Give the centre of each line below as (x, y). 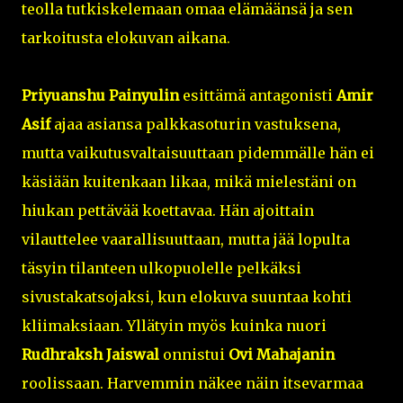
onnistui (194, 354)
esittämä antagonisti (258, 95)
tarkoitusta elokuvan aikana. (126, 37)
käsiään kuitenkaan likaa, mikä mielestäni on (189, 181)
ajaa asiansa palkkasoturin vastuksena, (196, 124)
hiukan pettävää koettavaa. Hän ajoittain (168, 210)
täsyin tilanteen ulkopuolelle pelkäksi (161, 268)
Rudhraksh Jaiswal (90, 354)
